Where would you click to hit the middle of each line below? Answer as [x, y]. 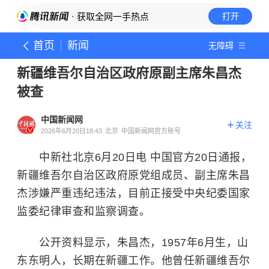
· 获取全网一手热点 [109, 17]
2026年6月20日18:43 [71, 131]
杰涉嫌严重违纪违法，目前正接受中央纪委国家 [134, 193]
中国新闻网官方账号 [151, 131]
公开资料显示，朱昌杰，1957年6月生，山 [133, 243]
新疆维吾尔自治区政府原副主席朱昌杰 [129, 73]
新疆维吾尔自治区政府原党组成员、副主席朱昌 [134, 175]
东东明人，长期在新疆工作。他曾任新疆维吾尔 [134, 261]
